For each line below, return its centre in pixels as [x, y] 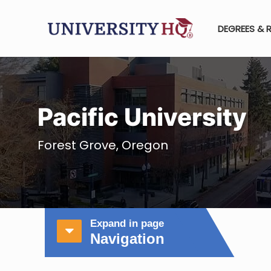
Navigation [127, 239]
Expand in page [127, 223]
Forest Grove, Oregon [103, 145]
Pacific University [142, 117]
